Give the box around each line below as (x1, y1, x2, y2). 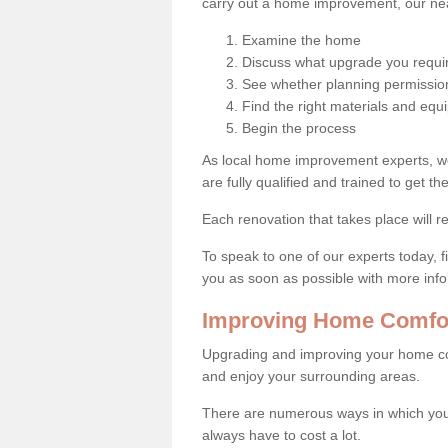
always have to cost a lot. (202, 426, 361, 443)
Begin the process (242, 119, 356, 136)
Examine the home (242, 31, 361, 48)
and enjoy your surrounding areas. (202, 367, 420, 384)
